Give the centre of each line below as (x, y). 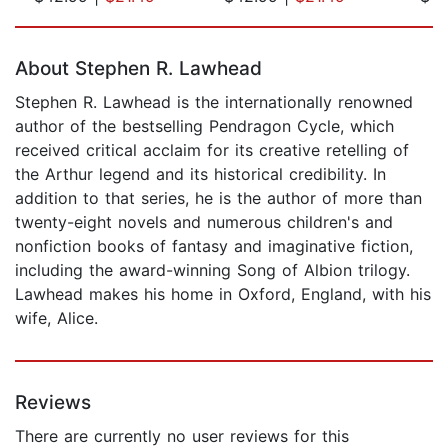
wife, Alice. (56, 317)
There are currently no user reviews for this (182, 435)
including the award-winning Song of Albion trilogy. (212, 269)
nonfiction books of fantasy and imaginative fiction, (214, 245)
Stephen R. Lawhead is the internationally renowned (214, 101)
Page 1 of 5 (58, 16)
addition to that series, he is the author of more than (218, 197)
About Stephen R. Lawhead (138, 68)
